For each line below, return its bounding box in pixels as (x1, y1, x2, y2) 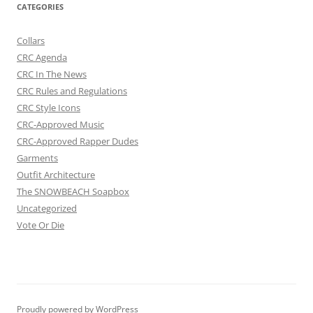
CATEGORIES (17, 1, 64, 12)
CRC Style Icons (17, 101, 80, 114)
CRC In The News (17, 68, 87, 80)
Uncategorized (17, 202, 77, 214)
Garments (17, 152, 58, 164)
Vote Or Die (17, 219, 64, 231)
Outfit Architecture (17, 168, 95, 181)
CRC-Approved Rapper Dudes (17, 135, 138, 147)
